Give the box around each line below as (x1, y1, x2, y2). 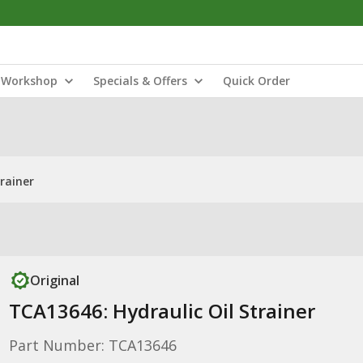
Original (29, 271, 79, 289)
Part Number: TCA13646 (8, 335, 177, 355)
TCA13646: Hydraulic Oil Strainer (8, 297, 315, 324)
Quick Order (223, 73, 290, 88)
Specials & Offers (93, 73, 187, 88)
